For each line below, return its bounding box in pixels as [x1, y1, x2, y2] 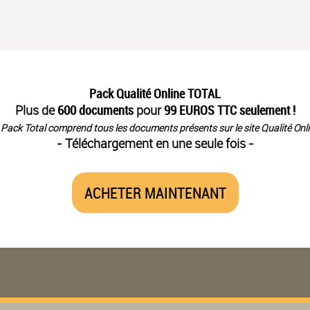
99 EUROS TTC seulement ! [163, 101, 295, 118]
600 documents [57, 101, 134, 118]
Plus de [15, 101, 57, 118]
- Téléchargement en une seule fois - [56, 134, 254, 152]
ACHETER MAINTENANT [84, 182, 226, 203]
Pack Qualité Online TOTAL [89, 84, 221, 102]
